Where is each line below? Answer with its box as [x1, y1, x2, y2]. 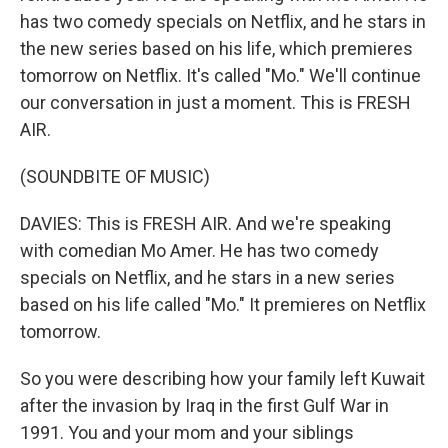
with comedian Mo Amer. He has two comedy [20, 240, 379, 261]
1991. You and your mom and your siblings [20, 422, 354, 443]
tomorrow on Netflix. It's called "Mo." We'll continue [20, 65, 421, 86]
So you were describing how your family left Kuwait [20, 368, 425, 389]
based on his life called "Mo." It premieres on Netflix [20, 294, 426, 315]
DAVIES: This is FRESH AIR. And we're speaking [20, 213, 391, 234]
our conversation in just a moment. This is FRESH [20, 92, 411, 113]
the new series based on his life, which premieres [20, 38, 413, 59]
